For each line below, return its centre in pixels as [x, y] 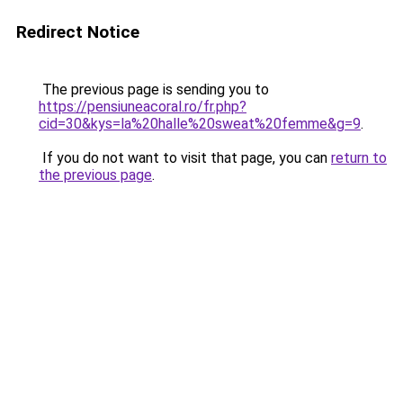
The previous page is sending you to [154, 90]
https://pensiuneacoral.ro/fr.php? [143, 107]
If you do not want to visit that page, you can [185, 158]
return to [359, 158]
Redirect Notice [78, 32]
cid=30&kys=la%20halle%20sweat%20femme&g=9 [200, 124]
